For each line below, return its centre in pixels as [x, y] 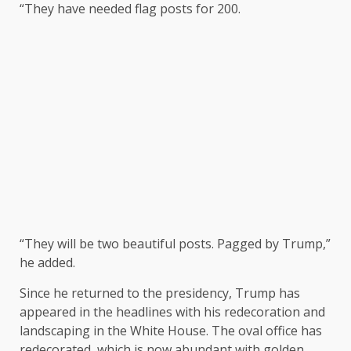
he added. [47, 263]
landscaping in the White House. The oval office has [171, 331]
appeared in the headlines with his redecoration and [172, 312]
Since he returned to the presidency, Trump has [160, 293]
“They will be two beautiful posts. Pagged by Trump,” [175, 244]
